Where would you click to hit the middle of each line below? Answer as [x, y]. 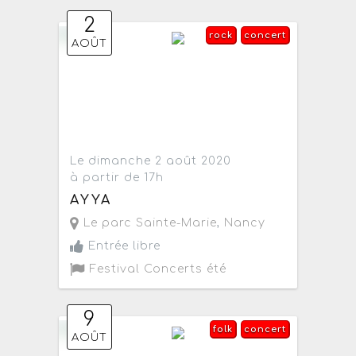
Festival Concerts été [157, 269]
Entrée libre [123, 246]
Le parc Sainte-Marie [149, 223]
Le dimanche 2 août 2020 [151, 161]
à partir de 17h [117, 177]
